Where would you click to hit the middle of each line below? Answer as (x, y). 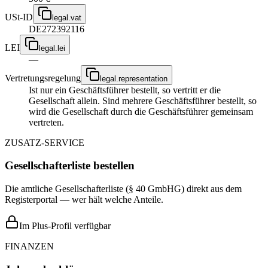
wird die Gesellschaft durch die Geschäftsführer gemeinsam (141, 111)
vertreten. (46, 122)
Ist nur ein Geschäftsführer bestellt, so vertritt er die (125, 90)
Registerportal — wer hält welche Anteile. (84, 200)
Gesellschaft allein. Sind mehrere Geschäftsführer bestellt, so (143, 100)
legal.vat (67, 17)
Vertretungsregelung (43, 78)
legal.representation (134, 78)
